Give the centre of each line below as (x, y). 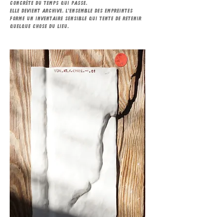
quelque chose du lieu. (42, 26)
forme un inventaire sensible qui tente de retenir (76, 18)
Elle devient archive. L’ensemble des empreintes (71, 11)
